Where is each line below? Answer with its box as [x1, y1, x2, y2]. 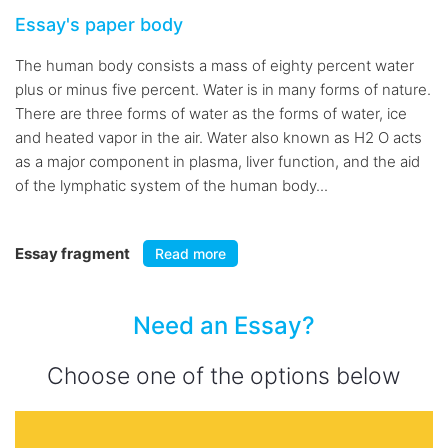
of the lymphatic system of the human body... [15, 176, 328, 195]
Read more [155, 245, 226, 262]
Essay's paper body [15, 14, 183, 35]
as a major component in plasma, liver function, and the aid [15, 152, 420, 171]
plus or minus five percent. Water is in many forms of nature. [15, 80, 431, 99]
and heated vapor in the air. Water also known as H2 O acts [15, 128, 422, 147]
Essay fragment [15, 244, 133, 263]
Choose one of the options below [47, 362, 401, 390]
